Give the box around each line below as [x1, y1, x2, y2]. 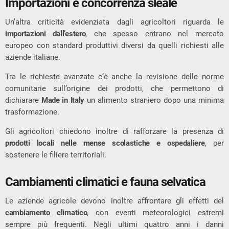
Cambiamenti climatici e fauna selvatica [5, 174, 206, 189]
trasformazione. [5, 107, 59, 117]
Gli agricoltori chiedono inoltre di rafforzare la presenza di [5, 127, 224, 136]
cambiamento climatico [5, 208, 87, 217]
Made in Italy [41, 96, 85, 105]
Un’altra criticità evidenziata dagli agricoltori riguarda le [5, 17, 224, 27]
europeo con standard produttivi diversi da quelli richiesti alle [5, 41, 224, 51]
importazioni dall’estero [5, 29, 86, 39]
